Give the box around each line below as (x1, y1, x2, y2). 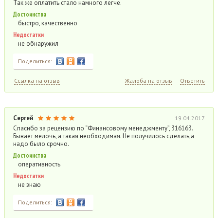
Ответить (180, 77, 205, 84)
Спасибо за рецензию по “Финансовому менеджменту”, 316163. (13, 124, 193, 132)
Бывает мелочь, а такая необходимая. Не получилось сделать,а (13, 132, 194, 140)
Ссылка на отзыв (14, 77, 60, 84)
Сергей (13, 114, 33, 122)
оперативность (18, 160, 60, 168)
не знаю (18, 181, 41, 189)
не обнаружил (18, 39, 58, 48)
